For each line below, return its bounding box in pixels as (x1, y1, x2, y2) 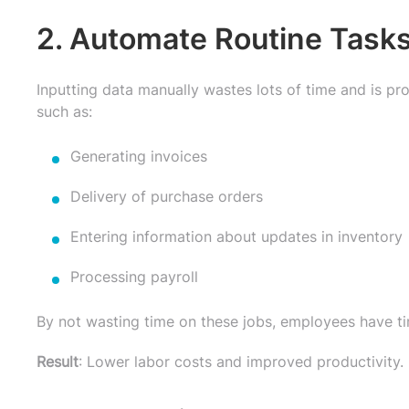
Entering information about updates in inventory (70, 226, 403, 246)
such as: (37, 101, 92, 121)
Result (37, 351, 79, 371)
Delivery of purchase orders (70, 186, 263, 205)
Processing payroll (70, 267, 198, 286)
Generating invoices (70, 146, 207, 165)
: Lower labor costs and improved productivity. (79, 351, 404, 371)
